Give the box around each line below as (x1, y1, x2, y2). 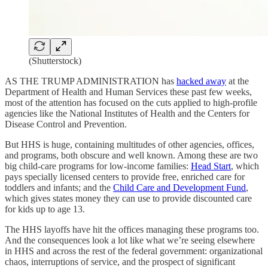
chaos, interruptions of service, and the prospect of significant (5, 257, 235, 267)
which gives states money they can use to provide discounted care (5, 193, 252, 203)
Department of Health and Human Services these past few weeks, (5, 87, 252, 97)
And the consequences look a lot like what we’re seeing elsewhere (5, 235, 255, 245)
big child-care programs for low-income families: (5, 161, 191, 171)
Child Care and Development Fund (113, 182, 246, 193)
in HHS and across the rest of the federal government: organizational (5, 246, 263, 256)
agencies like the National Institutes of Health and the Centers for (5, 108, 249, 118)
